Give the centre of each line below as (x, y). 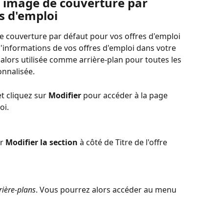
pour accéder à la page (126, 95)
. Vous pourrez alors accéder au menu (107, 189)
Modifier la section (42, 142)
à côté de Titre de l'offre (123, 142)
